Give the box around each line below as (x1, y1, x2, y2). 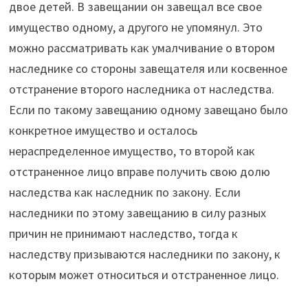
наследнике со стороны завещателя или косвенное (8, 60, 287, 77)
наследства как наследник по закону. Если (8, 184, 241, 201)
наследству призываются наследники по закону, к (8, 246, 280, 263)
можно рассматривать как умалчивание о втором (8, 40, 275, 56)
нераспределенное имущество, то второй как (8, 143, 255, 159)
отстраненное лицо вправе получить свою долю (8, 164, 270, 180)
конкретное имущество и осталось (8, 122, 197, 139)
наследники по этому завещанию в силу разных (8, 205, 266, 221)
